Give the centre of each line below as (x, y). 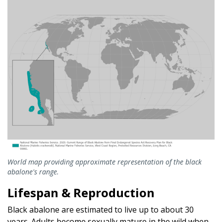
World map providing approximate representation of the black (105, 162)
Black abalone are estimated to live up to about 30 (101, 209)
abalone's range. (33, 171)
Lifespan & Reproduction (81, 192)
